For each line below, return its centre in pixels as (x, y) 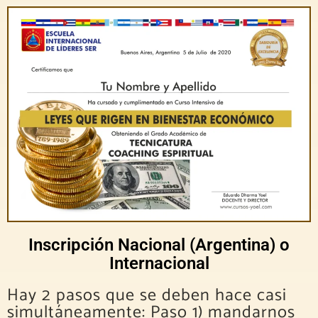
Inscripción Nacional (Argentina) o (159, 245)
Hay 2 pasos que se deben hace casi (147, 296)
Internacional (159, 264)
